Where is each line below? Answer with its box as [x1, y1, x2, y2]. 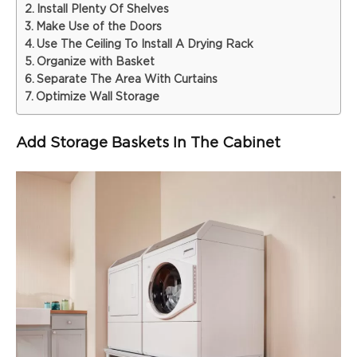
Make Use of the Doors [35, 21, 162, 33]
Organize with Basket [36, 56, 155, 68]
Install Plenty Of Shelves [36, 3, 169, 15]
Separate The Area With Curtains [36, 73, 218, 85]
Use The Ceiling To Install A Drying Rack [36, 38, 253, 50]
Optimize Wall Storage [35, 91, 159, 103]
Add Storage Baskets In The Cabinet [16, 135, 280, 151]
